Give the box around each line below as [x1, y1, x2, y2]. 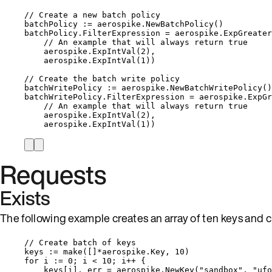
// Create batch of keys [24, 237, 136, 247]
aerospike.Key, [102, 246, 175, 256]
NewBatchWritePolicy [170, 83, 262, 92]
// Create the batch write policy [24, 73, 180, 83]
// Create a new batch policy [24, 10, 160, 19]
